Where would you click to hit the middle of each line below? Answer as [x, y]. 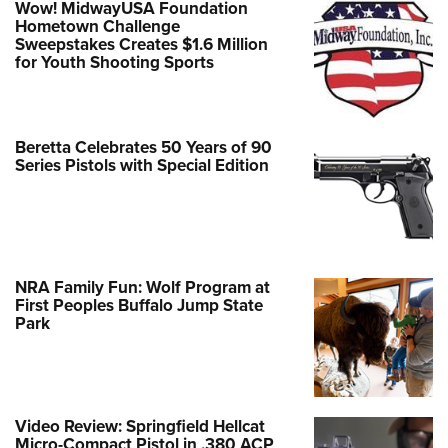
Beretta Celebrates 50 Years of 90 [143, 147]
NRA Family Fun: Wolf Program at [142, 286]
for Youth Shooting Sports [114, 62]
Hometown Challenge [97, 26]
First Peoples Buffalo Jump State [139, 304]
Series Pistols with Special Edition [142, 165]
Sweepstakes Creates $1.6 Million [141, 44]
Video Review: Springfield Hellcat [140, 426]
